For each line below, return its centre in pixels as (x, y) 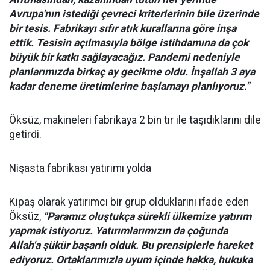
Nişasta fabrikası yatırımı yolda (81, 168)
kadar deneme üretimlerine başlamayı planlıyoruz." (130, 86)
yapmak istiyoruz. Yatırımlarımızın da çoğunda (118, 231)
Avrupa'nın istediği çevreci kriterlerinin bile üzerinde (134, 14)
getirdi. (27, 134)
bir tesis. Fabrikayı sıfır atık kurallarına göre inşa (123, 28)
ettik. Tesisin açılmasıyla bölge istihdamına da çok (129, 42)
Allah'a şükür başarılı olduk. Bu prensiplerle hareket (131, 245)
